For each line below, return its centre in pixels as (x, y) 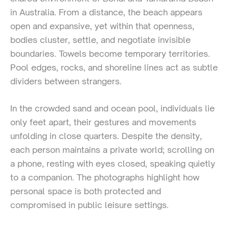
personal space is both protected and (86, 191)
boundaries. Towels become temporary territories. (110, 53)
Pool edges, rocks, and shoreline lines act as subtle (114, 67)
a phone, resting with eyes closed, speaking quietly (113, 164)
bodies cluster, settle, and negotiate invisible (100, 40)
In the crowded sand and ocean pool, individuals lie (112, 108)
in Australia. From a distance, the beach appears (106, 12)
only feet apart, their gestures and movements (103, 122)
